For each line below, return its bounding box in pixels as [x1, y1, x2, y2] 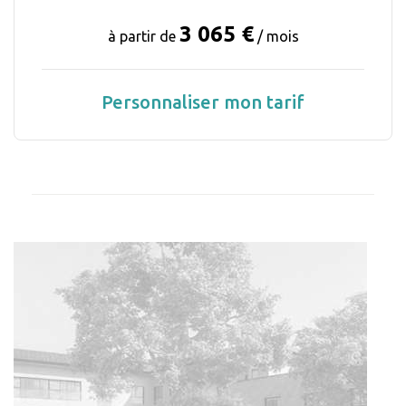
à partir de [107, 27, 179, 44]
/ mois [256, 27, 299, 44]
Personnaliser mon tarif [101, 91, 304, 112]
